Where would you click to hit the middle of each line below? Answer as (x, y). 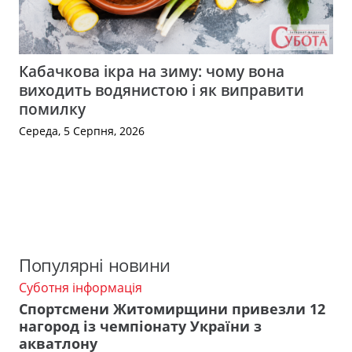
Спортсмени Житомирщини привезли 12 (172, 308)
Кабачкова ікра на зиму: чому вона (152, 71)
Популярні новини (95, 266)
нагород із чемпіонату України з (140, 326)
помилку (52, 108)
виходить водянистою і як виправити (161, 90)
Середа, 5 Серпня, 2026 (82, 130)
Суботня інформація (81, 288)
